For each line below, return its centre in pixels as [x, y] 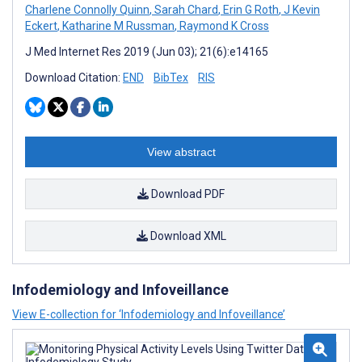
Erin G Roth [250, 10]
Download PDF [187, 194]
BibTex [171, 78]
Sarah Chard [185, 10]
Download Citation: [74, 78]
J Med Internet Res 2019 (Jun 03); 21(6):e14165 [147, 52]
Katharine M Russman [117, 26]
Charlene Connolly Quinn [87, 10]
